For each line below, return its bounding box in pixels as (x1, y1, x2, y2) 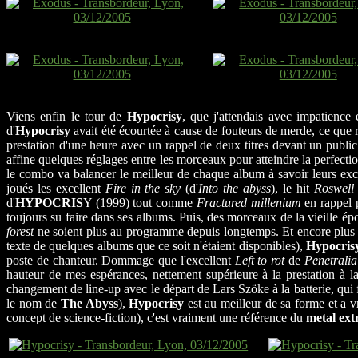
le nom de (6, 296, 61, 311)
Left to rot (234, 253, 285, 268)
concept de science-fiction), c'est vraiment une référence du (6, 311, 306, 325)
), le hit (271, 181, 314, 196)
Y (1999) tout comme (83, 196, 197, 210)
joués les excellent (6, 181, 105, 196)
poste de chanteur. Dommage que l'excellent (6, 253, 235, 268)
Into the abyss (198, 181, 272, 196)
